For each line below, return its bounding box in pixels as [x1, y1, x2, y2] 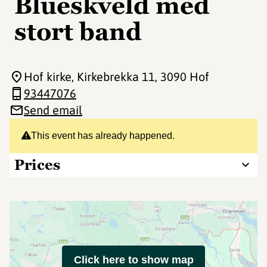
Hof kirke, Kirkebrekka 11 [24, 70, 155, 83]
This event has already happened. [31, 131, 175, 141]
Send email [24, 103, 82, 117]
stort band [14, 16, 142, 47]
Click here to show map [73, 254, 194, 266]
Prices [14, 156, 60, 174]
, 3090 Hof [155, 70, 209, 83]
